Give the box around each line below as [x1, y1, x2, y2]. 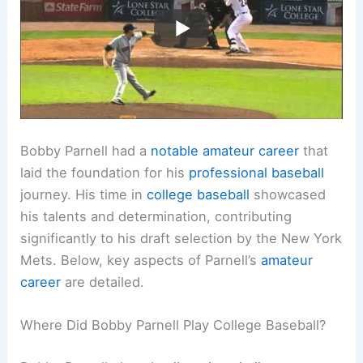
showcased [250, 186, 327, 203]
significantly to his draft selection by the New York [20, 229, 343, 246]
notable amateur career [151, 142, 300, 159]
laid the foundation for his [20, 164, 190, 181]
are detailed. [61, 273, 145, 290]
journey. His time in [20, 186, 147, 203]
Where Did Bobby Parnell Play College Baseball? [20, 317, 327, 334]
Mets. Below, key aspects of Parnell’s [20, 251, 262, 268]
